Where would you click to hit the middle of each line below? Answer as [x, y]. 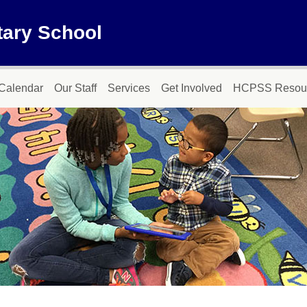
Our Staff [75, 88]
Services [129, 88]
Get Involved [192, 88]
